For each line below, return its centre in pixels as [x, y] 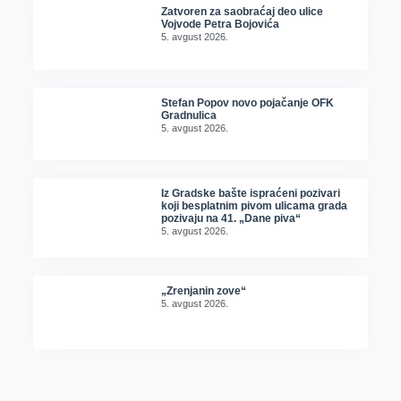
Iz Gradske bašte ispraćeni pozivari [251, 194]
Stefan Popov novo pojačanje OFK [248, 102]
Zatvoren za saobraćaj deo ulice [243, 12]
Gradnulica [189, 115]
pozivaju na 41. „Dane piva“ [231, 219]
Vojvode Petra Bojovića [221, 25]
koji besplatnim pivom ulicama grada [255, 206]
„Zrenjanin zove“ [204, 291]
